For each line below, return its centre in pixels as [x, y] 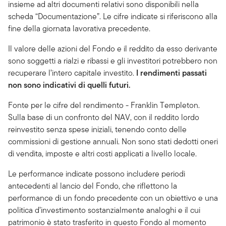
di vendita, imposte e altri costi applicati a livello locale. [103, 154]
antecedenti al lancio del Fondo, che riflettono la [93, 186]
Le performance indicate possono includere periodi [97, 174]
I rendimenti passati [172, 73]
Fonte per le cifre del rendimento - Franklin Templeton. [104, 105]
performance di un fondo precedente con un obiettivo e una [113, 198]
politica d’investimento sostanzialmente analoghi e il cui [104, 210]
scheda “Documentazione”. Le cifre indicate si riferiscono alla [113, 16]
